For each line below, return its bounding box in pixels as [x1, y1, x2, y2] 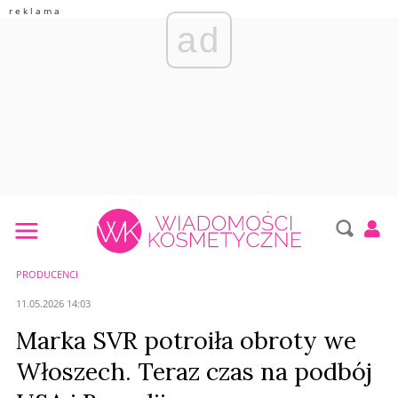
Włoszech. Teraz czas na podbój [16, 356, 372, 386]
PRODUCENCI [16, 267, 78, 281]
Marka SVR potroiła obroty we [16, 325, 356, 355]
